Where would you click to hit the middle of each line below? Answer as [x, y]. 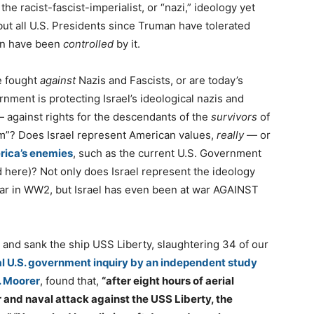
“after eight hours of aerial [168, 281]
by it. [127, 44]
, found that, [71, 281]
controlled [88, 44]
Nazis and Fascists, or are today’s [159, 81]
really [230, 135]
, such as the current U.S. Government [167, 153]
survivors [234, 117]
